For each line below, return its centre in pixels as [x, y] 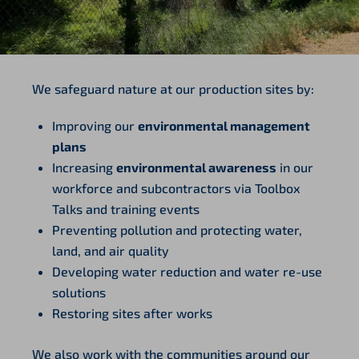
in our [295, 167]
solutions [79, 292]
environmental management [224, 125]
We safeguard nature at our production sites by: [173, 88]
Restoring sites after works [132, 313]
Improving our [95, 125]
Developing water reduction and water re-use [187, 271]
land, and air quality [111, 250]
